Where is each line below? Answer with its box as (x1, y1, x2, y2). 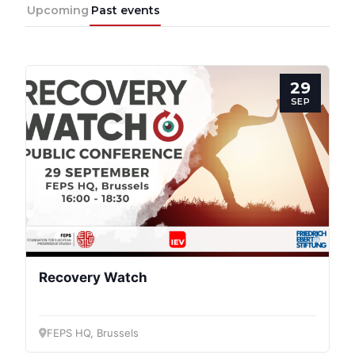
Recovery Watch (39, 269, 147, 285)
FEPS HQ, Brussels (47, 326, 139, 339)
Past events (90, 2, 160, 17)
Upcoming (26, 2, 89, 17)
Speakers (143, 51, 195, 64)
